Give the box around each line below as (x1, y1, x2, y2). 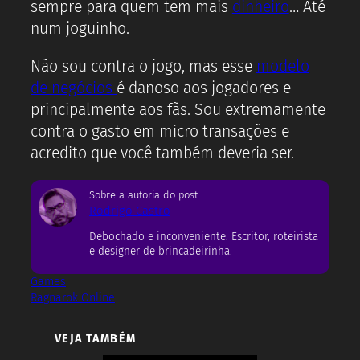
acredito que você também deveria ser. (31, 143, 294, 162)
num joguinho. (31, 19, 129, 39)
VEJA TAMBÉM (55, 331, 137, 346)
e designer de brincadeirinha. (89, 244, 232, 259)
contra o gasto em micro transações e (31, 121, 289, 141)
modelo (256, 56, 309, 76)
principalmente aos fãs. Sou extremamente (31, 100, 325, 119)
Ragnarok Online (31, 291, 115, 305)
